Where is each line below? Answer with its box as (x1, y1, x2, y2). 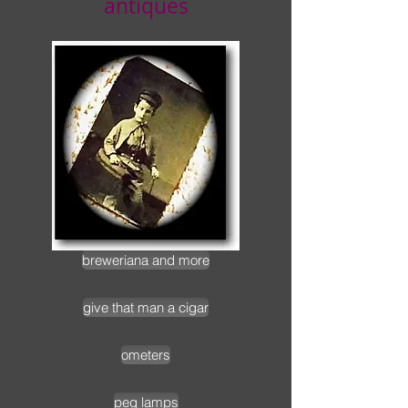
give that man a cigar (83, 298, 209, 316)
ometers (121, 345, 170, 363)
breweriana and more (82, 250, 209, 269)
